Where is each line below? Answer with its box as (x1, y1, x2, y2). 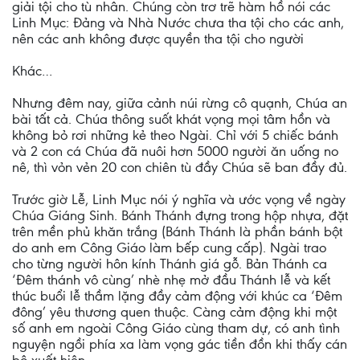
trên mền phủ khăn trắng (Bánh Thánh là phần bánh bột (12, 223, 342, 239)
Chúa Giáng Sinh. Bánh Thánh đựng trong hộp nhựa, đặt (12, 207, 348, 223)
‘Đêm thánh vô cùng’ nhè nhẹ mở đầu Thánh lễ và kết (12, 272, 330, 288)
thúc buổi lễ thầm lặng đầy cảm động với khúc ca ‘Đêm (12, 288, 342, 304)
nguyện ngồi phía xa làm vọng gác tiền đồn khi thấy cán (12, 336, 347, 352)
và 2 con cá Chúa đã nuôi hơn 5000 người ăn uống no (12, 143, 338, 159)
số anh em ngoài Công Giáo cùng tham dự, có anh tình (12, 320, 340, 336)
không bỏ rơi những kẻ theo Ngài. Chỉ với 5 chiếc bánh (12, 127, 338, 143)
